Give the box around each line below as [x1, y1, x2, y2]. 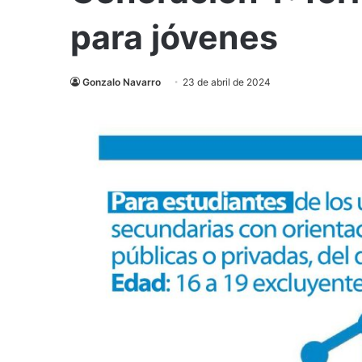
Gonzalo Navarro [82, 76, 161, 89]
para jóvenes [70, 17, 278, 58]
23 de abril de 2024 [183, 76, 271, 89]
